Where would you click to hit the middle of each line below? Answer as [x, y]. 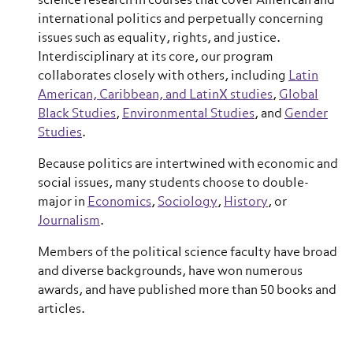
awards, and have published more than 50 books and [187, 291]
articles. [61, 310]
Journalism [69, 221]
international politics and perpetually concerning [181, 20]
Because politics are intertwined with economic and [188, 165]
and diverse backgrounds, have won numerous [170, 272]
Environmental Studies [188, 114]
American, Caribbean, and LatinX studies [155, 95]
